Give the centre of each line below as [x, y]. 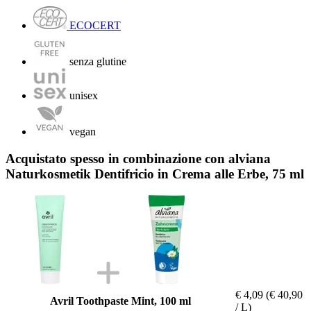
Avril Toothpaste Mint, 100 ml [120, 301]
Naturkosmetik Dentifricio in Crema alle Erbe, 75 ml [155, 174]
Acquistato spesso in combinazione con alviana [138, 158]
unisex [84, 96]
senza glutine [98, 62]
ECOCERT [95, 26]
